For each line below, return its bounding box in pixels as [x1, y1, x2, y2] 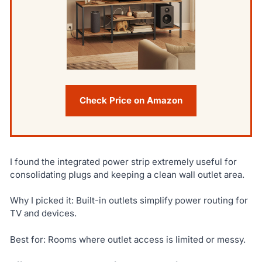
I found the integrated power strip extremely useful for [9, 156, 237, 167]
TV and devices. [9, 208, 77, 219]
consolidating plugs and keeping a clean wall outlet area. [9, 168, 244, 180]
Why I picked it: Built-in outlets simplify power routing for [9, 195, 248, 206]
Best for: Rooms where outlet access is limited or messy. [9, 233, 246, 245]
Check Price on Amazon [80, 94, 182, 106]
